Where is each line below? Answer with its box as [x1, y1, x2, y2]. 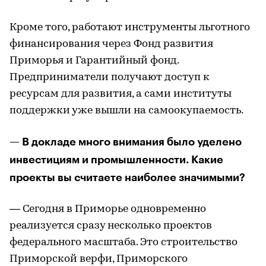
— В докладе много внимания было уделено [9, 137, 242, 147]
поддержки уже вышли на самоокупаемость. [9, 105, 243, 116]
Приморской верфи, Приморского [9, 254, 188, 265]
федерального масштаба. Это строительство [9, 237, 237, 248]
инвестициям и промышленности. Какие [9, 154, 223, 165]
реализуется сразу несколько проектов [9, 220, 212, 232]
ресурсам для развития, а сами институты [9, 88, 232, 100]
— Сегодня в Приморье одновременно [9, 204, 206, 215]
